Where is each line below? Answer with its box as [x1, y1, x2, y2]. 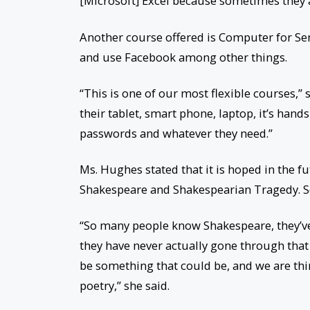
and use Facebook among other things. [79, 48, 287, 65]
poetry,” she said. [79, 277, 170, 294]
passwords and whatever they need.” [79, 125, 273, 141]
